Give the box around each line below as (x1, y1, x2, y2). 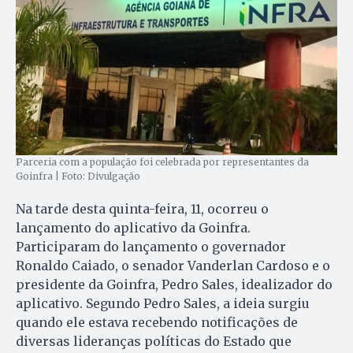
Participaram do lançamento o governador (16, 239, 286, 255)
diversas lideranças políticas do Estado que (16, 333, 292, 350)
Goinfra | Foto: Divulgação (16, 170, 140, 183)
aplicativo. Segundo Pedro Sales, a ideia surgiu (16, 295, 310, 312)
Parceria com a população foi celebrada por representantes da (16, 156, 309, 169)
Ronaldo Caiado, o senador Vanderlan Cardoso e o (16, 258, 330, 274)
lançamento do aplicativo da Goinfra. (16, 220, 251, 236)
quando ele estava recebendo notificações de (16, 314, 298, 331)
